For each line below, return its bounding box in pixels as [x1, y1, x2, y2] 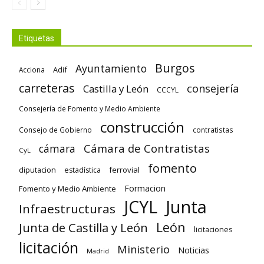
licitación [19, 237, 78, 258]
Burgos [155, 60, 195, 77]
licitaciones [194, 225, 232, 235]
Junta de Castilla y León [19, 219, 148, 236]
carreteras [19, 80, 75, 97]
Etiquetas [19, 34, 54, 44]
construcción [100, 117, 184, 137]
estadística [64, 165, 101, 176]
